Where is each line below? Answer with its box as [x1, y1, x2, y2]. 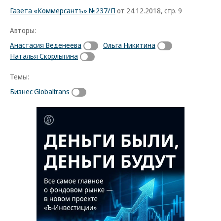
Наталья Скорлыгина [10, 50, 78, 61]
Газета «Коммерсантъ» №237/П [10, 5, 115, 15]
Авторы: [10, 25, 36, 35]
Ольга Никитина [103, 40, 155, 50]
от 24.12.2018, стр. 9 [115, 5, 182, 15]
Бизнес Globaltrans [10, 86, 70, 96]
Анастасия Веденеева [10, 40, 81, 50]
